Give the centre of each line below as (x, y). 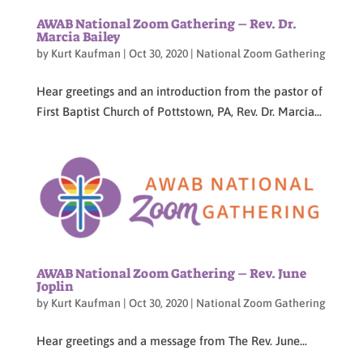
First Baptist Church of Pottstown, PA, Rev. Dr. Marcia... (179, 111)
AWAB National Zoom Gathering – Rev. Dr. (166, 23)
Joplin (55, 286)
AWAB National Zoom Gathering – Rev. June (171, 273)
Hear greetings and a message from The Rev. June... (171, 341)
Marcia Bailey (78, 36)
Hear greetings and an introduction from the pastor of (179, 91)
